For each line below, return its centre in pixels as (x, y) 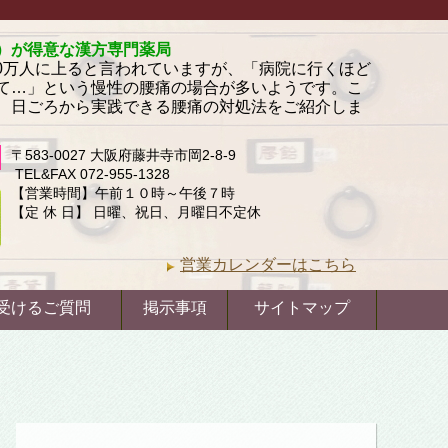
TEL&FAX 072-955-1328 (90, 174)
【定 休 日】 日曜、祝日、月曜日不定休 (136, 212)
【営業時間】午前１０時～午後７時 (123, 193)
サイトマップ (302, 307)
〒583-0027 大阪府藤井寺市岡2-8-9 (123, 155)
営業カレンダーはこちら (268, 264)
